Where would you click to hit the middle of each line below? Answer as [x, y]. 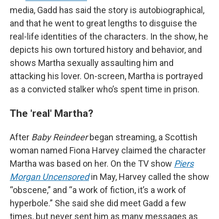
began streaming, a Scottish [142, 137]
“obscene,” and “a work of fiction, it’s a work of [98, 190]
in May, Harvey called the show [149, 177]
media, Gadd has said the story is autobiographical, [107, 10]
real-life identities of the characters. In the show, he [109, 36]
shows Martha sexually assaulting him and [92, 63]
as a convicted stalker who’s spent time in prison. [105, 89]
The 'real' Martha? [52, 113]
